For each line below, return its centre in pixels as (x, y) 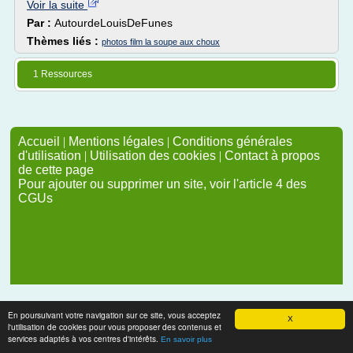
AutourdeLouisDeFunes (113, 23)
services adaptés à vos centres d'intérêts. (84, 338)
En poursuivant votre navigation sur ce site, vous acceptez (114, 315)
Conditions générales (232, 141)
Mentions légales (116, 141)
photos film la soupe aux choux (161, 42)
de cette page (56, 170)
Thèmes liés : (64, 41)
